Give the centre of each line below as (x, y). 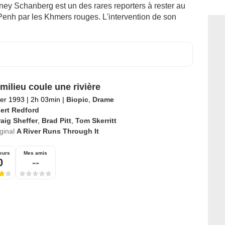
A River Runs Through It (58, 131)
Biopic (77, 100)
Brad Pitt (56, 121)
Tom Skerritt (96, 121)
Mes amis (35, 153)
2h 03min (45, 100)
